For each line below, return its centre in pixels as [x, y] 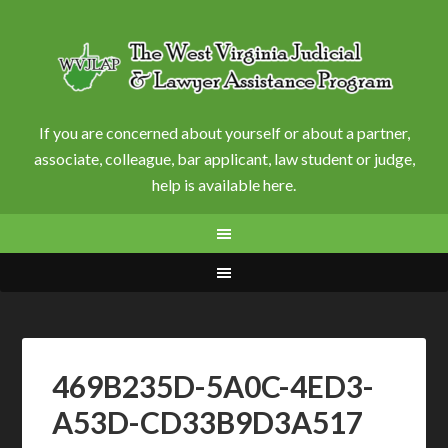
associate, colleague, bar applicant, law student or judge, [224, 158]
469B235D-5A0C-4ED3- [213, 386]
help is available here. [224, 184]
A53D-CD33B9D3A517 [208, 422]
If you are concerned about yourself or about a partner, [224, 132]
